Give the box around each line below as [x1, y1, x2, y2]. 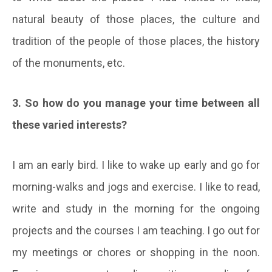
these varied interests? [12, 118, 127, 131]
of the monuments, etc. [12, 56, 125, 69]
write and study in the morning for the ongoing [12, 202, 260, 215]
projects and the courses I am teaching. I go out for [12, 223, 260, 237]
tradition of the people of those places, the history [12, 34, 260, 47]
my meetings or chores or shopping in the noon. [12, 245, 260, 259]
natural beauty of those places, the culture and [12, 12, 260, 25]
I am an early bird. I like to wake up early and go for [12, 158, 260, 171]
